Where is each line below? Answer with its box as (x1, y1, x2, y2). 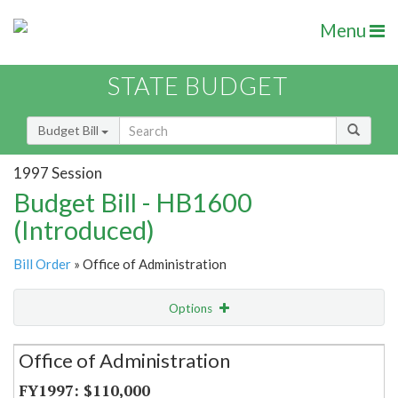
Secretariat (32, 336, 99, 351)
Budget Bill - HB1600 (13, 187, 252, 219)
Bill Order (13, 256, 71, 273)
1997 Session (13, 163, 102, 182)
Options (169, 301, 215, 316)
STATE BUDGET (107, 71, 288, 101)
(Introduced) (13, 214, 155, 246)
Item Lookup (18, 373, 88, 389)
